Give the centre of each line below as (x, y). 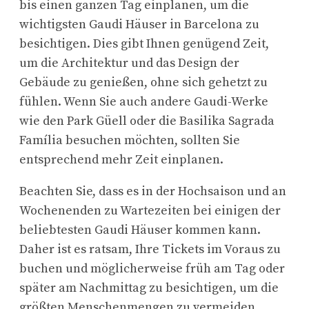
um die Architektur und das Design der (129, 63)
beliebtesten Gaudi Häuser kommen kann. (140, 230)
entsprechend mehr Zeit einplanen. (121, 159)
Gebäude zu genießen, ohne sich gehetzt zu (143, 82)
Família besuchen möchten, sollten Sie (130, 140)
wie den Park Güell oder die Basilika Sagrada (147, 121)
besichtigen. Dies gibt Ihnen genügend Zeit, (144, 43)
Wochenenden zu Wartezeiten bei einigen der (150, 210)
